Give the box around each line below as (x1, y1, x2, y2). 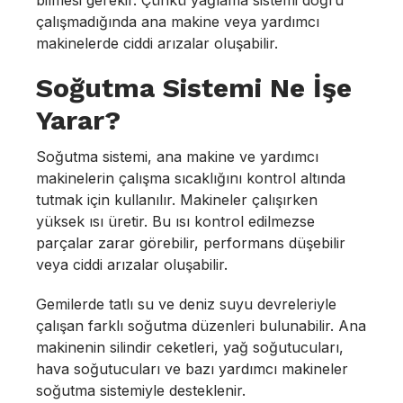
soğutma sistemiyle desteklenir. (36, 381, 246, 399)
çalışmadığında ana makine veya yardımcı (36, 13, 319, 31)
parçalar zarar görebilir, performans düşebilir (36, 234, 345, 252)
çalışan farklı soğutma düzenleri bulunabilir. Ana (36, 317, 366, 335)
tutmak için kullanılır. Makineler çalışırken (36, 191, 318, 209)
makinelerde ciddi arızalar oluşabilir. (36, 34, 278, 52)
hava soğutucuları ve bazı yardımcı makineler (36, 360, 348, 378)
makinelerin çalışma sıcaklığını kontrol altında (36, 169, 345, 187)
